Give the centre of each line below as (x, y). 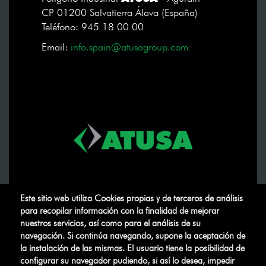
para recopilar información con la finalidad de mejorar (119, 211)
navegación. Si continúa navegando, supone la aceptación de (132, 236)
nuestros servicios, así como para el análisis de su (110, 224)
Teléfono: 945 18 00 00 (93, 27)
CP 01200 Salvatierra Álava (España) (120, 13)
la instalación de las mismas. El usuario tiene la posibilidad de (132, 249)
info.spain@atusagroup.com (129, 47)
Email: (56, 47)
